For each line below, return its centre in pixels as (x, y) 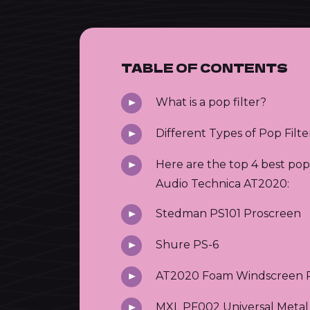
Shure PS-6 (187, 244)
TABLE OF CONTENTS (204, 67)
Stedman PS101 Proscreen (228, 213)
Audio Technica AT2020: (222, 183)
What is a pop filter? (211, 102)
